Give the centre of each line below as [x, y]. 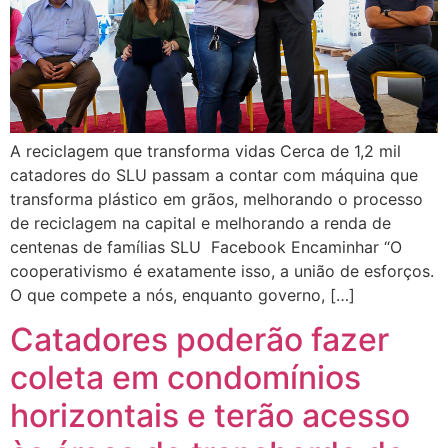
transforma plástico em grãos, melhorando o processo [216, 199]
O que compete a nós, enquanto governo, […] [182, 295]
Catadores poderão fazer [199, 340]
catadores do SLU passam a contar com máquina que [214, 175]
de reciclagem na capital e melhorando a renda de [200, 223]
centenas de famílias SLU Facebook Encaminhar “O [206, 247]
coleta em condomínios [185, 378]
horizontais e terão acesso [210, 416]
